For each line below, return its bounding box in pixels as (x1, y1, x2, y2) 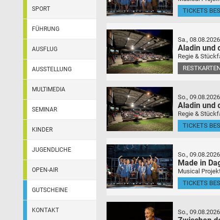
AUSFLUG (32, 46, 57, 53)
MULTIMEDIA (32, 86, 65, 93)
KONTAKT (32, 207, 59, 214)
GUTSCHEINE (32, 187, 68, 193)
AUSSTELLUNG (32, 66, 72, 73)
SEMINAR (32, 106, 57, 113)
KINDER (32, 126, 53, 133)
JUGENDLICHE (32, 146, 71, 153)
